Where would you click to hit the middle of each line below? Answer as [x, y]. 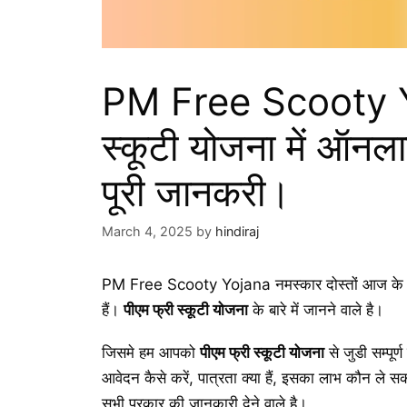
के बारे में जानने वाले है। [316, 310]
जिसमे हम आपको [151, 352]
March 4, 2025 [147, 232]
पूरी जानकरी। [196, 192]
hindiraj [237, 232]
